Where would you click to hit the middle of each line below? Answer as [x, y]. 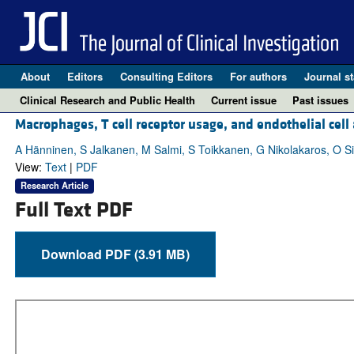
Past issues [320, 100]
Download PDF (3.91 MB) [162, 254]
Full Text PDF [73, 210]
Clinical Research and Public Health [107, 100]
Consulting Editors [166, 76]
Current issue [244, 100]
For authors [258, 76]
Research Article [54, 185]
